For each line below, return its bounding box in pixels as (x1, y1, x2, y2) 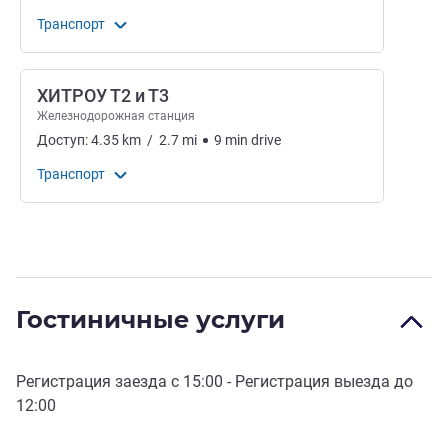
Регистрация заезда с (16, 372, 183, 392)
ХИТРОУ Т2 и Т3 (37, 85, 169, 107)
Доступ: (37, 132, 91, 149)
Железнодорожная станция (37, 109, 195, 124)
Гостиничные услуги (16, 305, 285, 335)
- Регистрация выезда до (223, 372, 413, 392)
